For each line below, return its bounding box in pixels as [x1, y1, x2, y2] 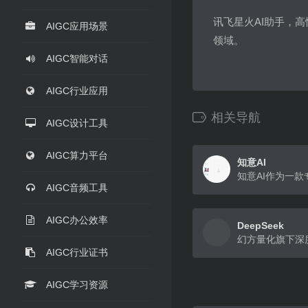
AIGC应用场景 [46, 21, 108, 32]
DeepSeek [237, 220, 284, 231]
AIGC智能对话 [46, 53, 108, 64]
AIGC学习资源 [46, 279, 108, 290]
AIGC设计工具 [46, 118, 108, 129]
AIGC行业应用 [46, 85, 108, 96]
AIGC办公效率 [46, 214, 108, 225]
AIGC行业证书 [46, 247, 108, 258]
